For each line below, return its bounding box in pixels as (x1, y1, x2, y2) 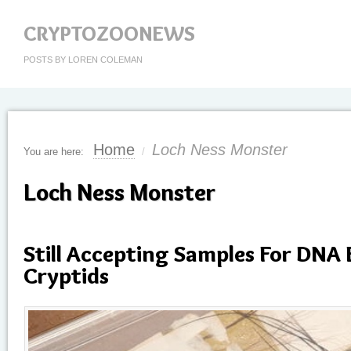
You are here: (24, 146, 84, 157)
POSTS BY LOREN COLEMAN (24, 55, 143, 64)
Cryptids (24, 262, 109, 289)
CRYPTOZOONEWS (24, 21, 195, 46)
